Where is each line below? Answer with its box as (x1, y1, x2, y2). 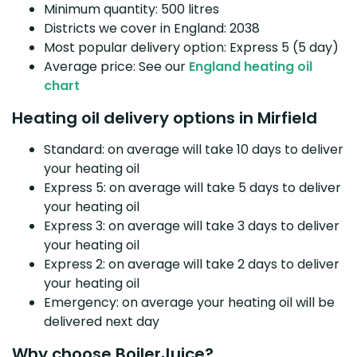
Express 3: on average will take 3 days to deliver (44, 216, 339, 235)
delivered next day (44, 312, 159, 331)
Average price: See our (44, 57, 189, 76)
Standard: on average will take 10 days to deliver (44, 139, 343, 159)
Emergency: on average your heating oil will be (44, 292, 335, 312)
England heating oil (189, 57, 312, 76)
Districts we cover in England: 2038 (44, 18, 260, 37)
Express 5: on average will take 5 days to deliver (44, 178, 341, 197)
